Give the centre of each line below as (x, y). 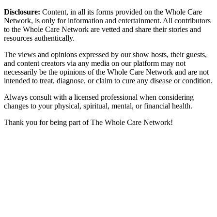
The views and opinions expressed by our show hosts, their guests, (105, 55)
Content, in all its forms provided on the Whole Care (121, 12)
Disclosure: (22, 12)
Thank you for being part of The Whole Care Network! (88, 123)
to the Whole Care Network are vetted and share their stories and (102, 30)
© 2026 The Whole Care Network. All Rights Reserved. (108, 205)
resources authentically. (39, 38)
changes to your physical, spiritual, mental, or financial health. (98, 106)
